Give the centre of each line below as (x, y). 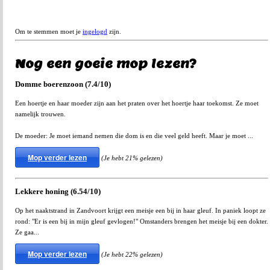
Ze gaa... (27, 232)
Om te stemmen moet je (49, 32)
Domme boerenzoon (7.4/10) (63, 85)
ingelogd (95, 32)
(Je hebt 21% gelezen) (132, 158)
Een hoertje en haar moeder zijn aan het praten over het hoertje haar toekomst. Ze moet (137, 103)
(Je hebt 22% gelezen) (132, 254)
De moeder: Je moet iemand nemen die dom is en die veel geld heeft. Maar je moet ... (134, 136)
